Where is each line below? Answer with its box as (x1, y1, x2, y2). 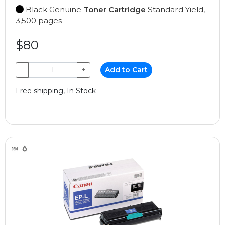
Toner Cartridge (83, 4, 146, 14)
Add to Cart (105, 65, 148, 74)
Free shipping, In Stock (16, 86, 96, 95)
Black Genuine (24, 4, 83, 14)
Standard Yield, (146, 4, 205, 14)
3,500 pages (16, 15, 62, 25)
